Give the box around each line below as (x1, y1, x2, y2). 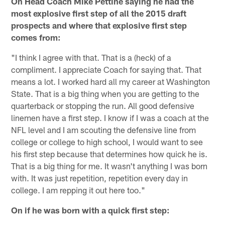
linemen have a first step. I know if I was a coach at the (11, 113, 209, 123)
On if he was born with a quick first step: (11, 205, 170, 215)
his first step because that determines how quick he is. (11, 149, 208, 159)
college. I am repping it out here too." (11, 185, 146, 195)
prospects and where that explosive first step (11, 20, 187, 31)
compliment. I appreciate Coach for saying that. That (11, 64, 202, 75)
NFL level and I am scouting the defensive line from (11, 125, 196, 135)
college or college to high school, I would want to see (11, 137, 203, 147)
